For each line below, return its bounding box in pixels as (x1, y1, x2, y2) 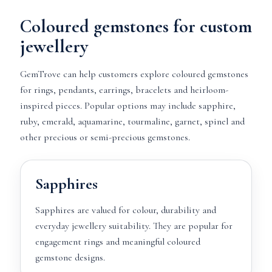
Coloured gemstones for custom (19, 15, 252, 38)
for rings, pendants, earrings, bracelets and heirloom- (19, 84, 228, 96)
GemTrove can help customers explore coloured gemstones (19, 68, 248, 80)
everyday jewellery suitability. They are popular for (35, 220, 233, 232)
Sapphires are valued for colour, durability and (35, 204, 216, 216)
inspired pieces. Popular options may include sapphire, (19, 100, 236, 112)
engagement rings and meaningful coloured (35, 236, 200, 248)
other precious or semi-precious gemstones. (19, 131, 190, 143)
